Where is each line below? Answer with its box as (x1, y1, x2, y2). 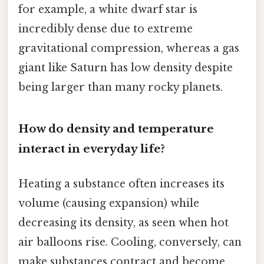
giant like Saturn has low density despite (18, 61, 233, 75)
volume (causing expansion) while (18, 197, 199, 210)
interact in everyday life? (18, 141, 165, 156)
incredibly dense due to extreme (18, 22, 193, 36)
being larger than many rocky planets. (18, 81, 223, 94)
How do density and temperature (18, 121, 214, 136)
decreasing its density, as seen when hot (18, 216, 229, 230)
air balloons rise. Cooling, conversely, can (18, 236, 242, 249)
